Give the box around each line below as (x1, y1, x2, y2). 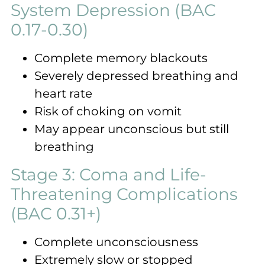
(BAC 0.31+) (11, 203, 101, 224)
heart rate (34, 86, 92, 101)
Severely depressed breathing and (34, 68, 238, 83)
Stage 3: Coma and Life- (11, 164, 206, 185)
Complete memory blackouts (34, 50, 208, 65)
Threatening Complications (11, 183, 238, 204)
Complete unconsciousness (34, 234, 198, 249)
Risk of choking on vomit (34, 104, 182, 118)
